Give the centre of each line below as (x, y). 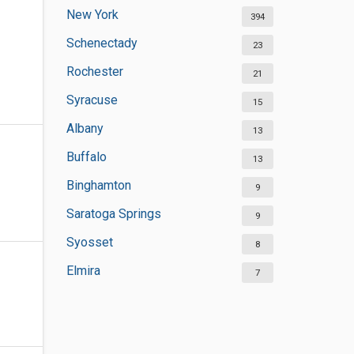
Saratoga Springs (113, 214)
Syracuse (92, 100)
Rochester (94, 72)
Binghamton (98, 185)
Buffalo (86, 157)
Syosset (89, 242)
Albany (85, 128)
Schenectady (102, 43)
